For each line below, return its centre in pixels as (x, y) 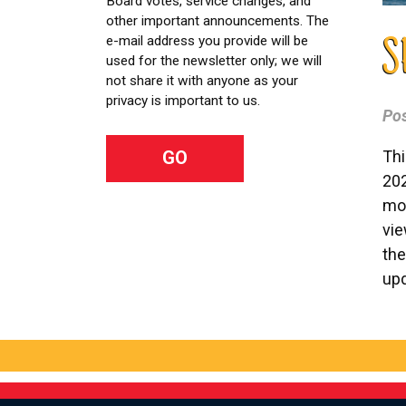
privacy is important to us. (183, 100)
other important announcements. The (217, 20)
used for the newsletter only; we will (214, 60)
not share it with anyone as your (202, 80)
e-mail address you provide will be (207, 40)
